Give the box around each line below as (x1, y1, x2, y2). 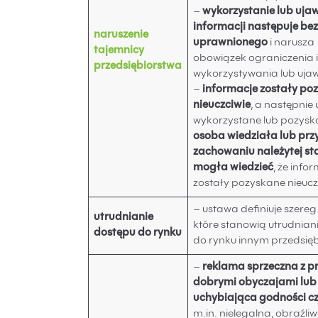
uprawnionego (193, 38, 268, 49)
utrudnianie (94, 212, 154, 224)
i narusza (268, 38, 315, 49)
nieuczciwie (193, 100, 251, 111)
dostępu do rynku (94, 228, 182, 239)
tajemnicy (94, 45, 145, 57)
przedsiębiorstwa (94, 61, 182, 72)
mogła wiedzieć (193, 163, 274, 174)
